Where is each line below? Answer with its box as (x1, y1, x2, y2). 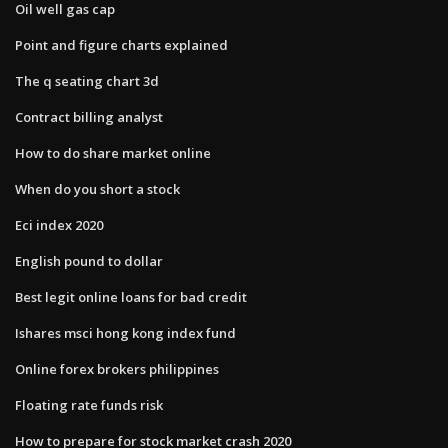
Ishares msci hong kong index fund (15, 323, 236, 342)
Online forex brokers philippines (15, 359, 219, 378)
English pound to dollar (15, 251, 163, 270)
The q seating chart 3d (15, 71, 159, 90)
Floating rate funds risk (15, 395, 163, 414)
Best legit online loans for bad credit (15, 287, 247, 306)
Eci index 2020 (15, 215, 103, 234)
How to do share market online (15, 143, 211, 162)
